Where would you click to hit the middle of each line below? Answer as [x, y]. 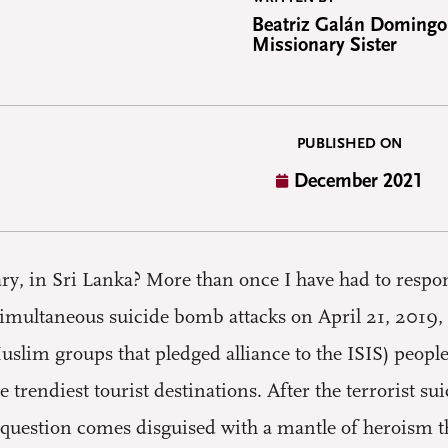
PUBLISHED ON [349, 143]
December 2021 [358, 181]
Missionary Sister [324, 45]
